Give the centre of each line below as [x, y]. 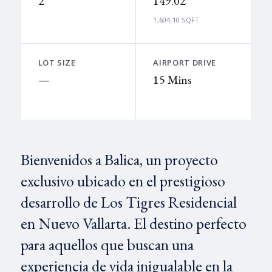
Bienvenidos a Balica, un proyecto [119, 160]
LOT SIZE [57, 63]
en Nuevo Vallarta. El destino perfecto [133, 223]
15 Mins [173, 80]
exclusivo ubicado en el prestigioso [123, 181]
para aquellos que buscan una [107, 245]
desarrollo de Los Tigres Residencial [128, 202]
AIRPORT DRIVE [185, 63]
